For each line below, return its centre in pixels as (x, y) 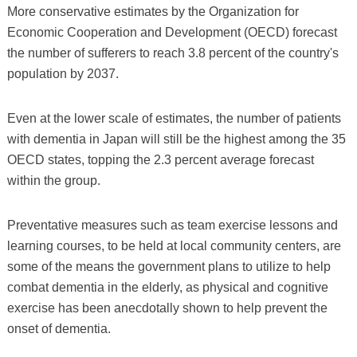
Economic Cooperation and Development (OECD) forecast (172, 32)
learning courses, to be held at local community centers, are (174, 245)
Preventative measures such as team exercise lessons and (172, 225)
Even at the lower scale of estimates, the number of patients (174, 118)
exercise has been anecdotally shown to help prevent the (167, 308)
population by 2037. (63, 73)
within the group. (53, 180)
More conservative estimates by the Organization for (153, 11)
